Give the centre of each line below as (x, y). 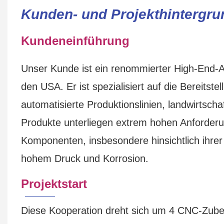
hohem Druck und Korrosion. (84, 158)
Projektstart (54, 183)
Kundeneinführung (75, 40)
